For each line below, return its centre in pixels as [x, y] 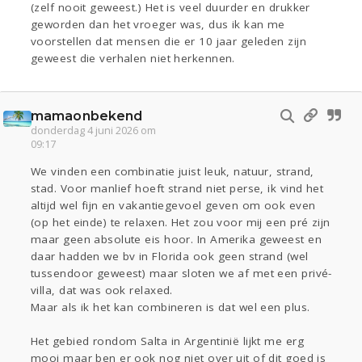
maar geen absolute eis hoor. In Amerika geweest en [177, 240]
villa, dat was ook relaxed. [102, 290]
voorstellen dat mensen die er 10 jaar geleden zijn [169, 42]
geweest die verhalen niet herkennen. [133, 59]
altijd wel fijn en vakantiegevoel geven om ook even [173, 206]
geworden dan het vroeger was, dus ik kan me [158, 25]
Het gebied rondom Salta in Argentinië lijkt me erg [168, 341]
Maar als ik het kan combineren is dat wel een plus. [170, 307]
